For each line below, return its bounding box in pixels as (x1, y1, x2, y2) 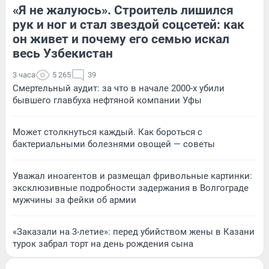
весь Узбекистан (13, 46, 113, 61)
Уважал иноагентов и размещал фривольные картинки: (13, 170, 252, 181)
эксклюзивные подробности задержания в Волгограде (13, 182, 249, 193)
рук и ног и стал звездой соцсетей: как (13, 17, 244, 32)
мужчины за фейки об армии (13, 194, 136, 205)
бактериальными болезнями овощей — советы (13, 138, 215, 150)
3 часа (13, 70, 35, 79)
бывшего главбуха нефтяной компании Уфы (13, 94, 202, 106)
